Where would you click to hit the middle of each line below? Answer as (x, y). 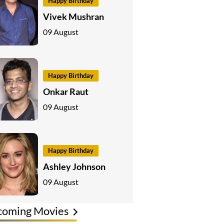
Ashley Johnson (74, 166)
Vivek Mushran (73, 16)
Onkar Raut (66, 91)
